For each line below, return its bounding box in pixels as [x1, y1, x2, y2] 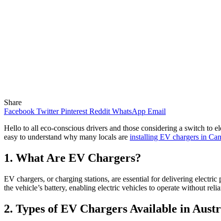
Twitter [37, 107, 59, 115]
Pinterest [61, 107, 87, 115]
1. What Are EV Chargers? [4, 151, 141, 164]
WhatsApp [112, 107, 146, 115]
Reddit [89, 107, 110, 115]
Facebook [4, 107, 35, 115]
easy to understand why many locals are [4, 132, 130, 141]
